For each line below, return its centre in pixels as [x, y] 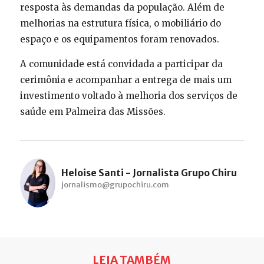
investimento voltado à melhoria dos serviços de [128, 95]
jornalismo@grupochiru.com [115, 184]
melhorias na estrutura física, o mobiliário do [120, 23]
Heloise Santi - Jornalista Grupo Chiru [149, 172]
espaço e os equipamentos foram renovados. [119, 39]
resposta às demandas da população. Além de [122, 7]
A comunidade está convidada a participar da [121, 64]
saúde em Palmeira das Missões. [93, 111]
